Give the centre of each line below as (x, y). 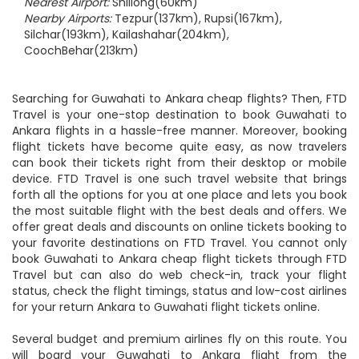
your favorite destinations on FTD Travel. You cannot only (179, 243)
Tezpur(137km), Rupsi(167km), (198, 18)
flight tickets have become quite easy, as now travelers (179, 147)
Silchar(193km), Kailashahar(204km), (127, 34)
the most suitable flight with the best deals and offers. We (179, 211)
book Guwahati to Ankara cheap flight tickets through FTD (179, 259)
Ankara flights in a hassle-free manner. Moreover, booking (179, 131)
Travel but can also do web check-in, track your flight (179, 275)
